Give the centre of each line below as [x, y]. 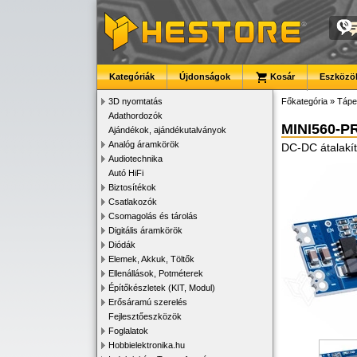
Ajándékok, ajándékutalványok [167, 130]
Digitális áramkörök [145, 230]
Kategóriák [132, 76]
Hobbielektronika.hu [147, 345]
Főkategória [304, 101]
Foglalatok [128, 331]
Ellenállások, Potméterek [156, 273]
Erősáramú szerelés [148, 302]
